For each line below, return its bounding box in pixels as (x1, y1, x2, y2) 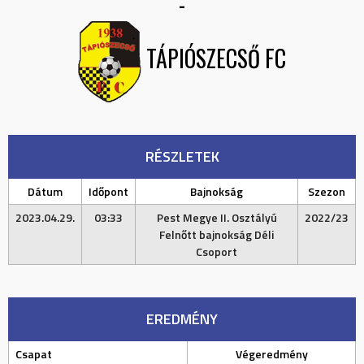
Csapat (15, 345, 52, 362)
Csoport (196, 243, 237, 260)
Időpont (89, 183, 128, 200)
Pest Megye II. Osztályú (156, 209, 277, 226)
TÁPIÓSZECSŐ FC (146, 41, 286, 76)
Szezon (308, 183, 345, 200)
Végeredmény (235, 345, 308, 362)
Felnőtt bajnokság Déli (159, 226, 274, 243)
